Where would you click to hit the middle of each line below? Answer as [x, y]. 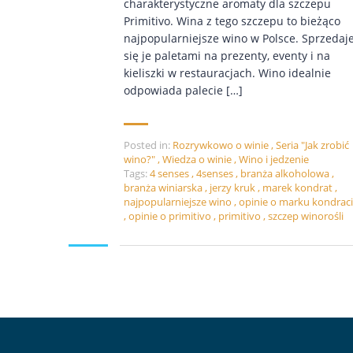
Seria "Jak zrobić [312, 145]
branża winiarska [164, 188]
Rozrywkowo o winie [221, 145]
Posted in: [147, 145]
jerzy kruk [234, 188]
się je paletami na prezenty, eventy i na [227, 56]
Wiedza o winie [197, 160]
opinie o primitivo [171, 216]
